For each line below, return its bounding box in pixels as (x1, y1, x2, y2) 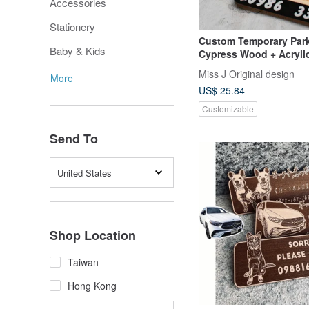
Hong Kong (68, 279, 117, 292)
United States (57, 166, 112, 179)
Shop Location (50, 226, 136, 244)
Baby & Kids (50, 43, 106, 58)
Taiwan (68, 255, 99, 269)
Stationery (50, 19, 95, 34)
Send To (50, 130, 98, 148)
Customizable (202, 103, 254, 115)
